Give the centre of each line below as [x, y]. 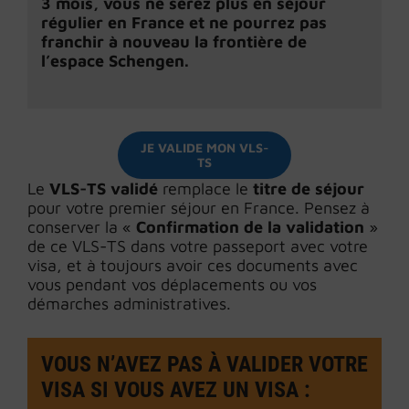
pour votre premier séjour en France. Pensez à [199, 208]
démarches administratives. [129, 304]
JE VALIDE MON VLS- [204, 147]
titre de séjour [306, 189]
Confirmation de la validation [250, 227]
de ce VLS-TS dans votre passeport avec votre [198, 246]
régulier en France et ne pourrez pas [184, 22]
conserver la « [82, 227]
